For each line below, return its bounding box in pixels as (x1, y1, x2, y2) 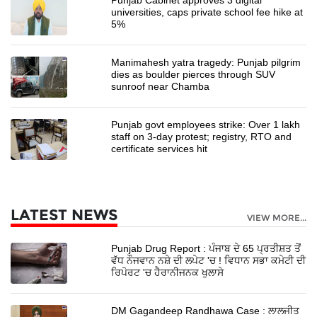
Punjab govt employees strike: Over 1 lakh (111, 118, 301, 130)
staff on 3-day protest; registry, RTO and (111, 130, 292, 142)
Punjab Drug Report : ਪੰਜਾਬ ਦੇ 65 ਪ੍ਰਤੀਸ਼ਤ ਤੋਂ (111, 242, 301, 254)
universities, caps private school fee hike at (111, 6, 304, 18)
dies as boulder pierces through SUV (111, 68, 276, 80)
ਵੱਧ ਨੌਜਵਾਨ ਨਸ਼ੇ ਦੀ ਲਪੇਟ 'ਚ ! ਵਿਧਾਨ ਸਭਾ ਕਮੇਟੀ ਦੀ (111, 254, 306, 266)
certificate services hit (111, 142, 208, 154)
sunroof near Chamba (111, 80, 210, 92)
